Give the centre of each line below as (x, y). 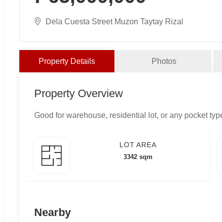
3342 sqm (138, 157)
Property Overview (78, 93)
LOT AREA (138, 144)
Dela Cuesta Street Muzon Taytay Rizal (114, 21)
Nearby (52, 212)
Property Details (67, 61)
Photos (164, 61)
